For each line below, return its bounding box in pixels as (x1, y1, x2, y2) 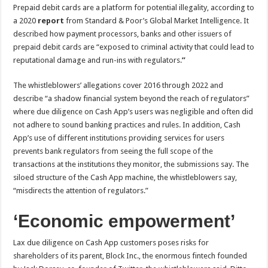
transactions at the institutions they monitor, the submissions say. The (13, 159, 249, 169)
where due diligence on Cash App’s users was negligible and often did (13, 106, 254, 116)
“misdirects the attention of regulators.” (13, 185, 149, 195)
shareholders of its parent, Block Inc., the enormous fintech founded (13, 251, 248, 260)
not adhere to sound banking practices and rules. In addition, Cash (13, 120, 241, 129)
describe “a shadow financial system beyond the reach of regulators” (13, 93, 250, 103)
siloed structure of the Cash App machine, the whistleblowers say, (13, 172, 237, 182)
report (38, 16, 65, 25)
